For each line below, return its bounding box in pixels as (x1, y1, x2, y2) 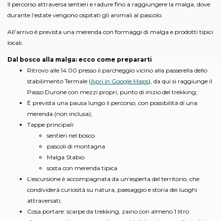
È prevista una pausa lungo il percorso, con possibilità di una (27, 99, 197, 107)
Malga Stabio (47, 153, 84, 161)
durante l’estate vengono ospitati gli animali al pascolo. (7, 11, 163, 19)
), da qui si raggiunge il (148, 77, 212, 85)
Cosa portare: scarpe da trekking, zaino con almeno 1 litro (27, 207, 189, 215)
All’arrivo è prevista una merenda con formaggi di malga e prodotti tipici (7, 28, 213, 36)
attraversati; (27, 196, 62, 204)
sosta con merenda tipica (47, 164, 117, 172)
